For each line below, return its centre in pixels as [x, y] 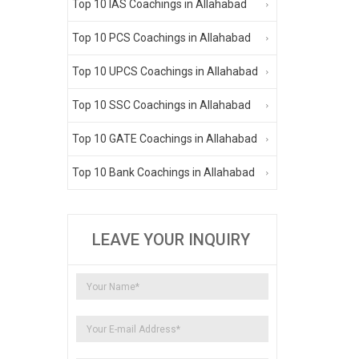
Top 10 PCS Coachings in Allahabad [161, 37]
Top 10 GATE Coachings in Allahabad [164, 138]
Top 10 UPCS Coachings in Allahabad [165, 71]
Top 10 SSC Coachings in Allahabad [161, 105]
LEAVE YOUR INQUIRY [171, 239]
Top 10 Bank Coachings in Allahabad [163, 172]
